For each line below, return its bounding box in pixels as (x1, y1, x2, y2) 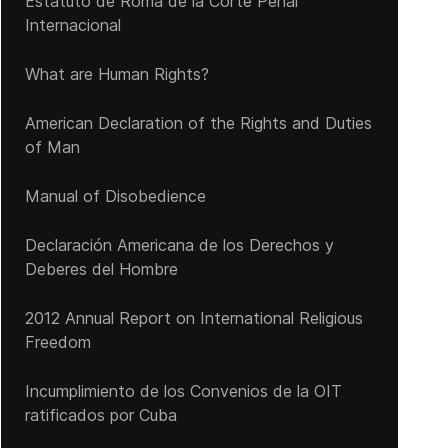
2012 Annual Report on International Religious (24, 308, 363, 328)
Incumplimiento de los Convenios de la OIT (24, 381, 342, 401)
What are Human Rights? (24, 64, 209, 84)
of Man (24, 137, 80, 157)
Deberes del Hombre (24, 259, 178, 279)
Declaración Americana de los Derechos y (24, 235, 334, 255)
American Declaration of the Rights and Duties (24, 113, 372, 133)
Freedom (24, 332, 91, 352)
